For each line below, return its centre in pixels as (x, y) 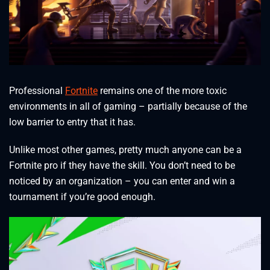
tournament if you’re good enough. (82, 197)
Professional (37, 91)
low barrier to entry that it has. (72, 122)
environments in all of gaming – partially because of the (128, 106)
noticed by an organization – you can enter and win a (122, 181)
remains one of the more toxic (162, 91)
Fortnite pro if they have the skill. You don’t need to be (122, 165)
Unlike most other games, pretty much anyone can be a (125, 150)
